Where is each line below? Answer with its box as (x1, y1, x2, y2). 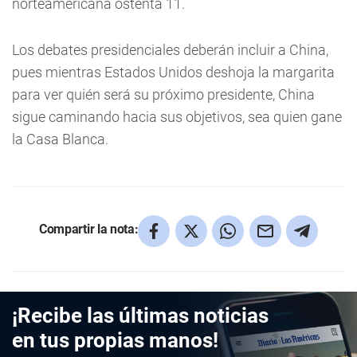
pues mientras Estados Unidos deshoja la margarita (12, 64, 335, 81)
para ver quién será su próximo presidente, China (12, 86, 315, 104)
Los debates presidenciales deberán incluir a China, (12, 41, 328, 59)
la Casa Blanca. (12, 131, 108, 148)
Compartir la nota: (39, 221, 139, 237)
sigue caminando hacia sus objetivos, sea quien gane (12, 108, 342, 126)
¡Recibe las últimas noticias (12, 304, 269, 328)
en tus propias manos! (12, 328, 218, 353)
